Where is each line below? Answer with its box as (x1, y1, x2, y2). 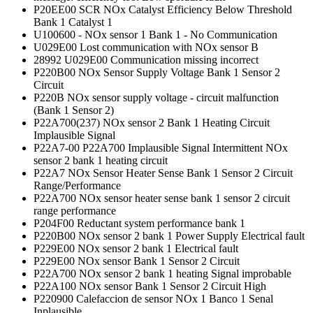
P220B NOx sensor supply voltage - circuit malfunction (34, 91, 279, 103)
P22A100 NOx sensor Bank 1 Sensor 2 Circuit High (34, 279, 266, 292)
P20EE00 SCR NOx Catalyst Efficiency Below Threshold (34, 3, 292, 15)
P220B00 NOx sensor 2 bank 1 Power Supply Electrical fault (34, 229, 305, 242)
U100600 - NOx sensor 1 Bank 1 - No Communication (34, 28, 277, 41)
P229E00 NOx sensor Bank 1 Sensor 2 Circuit (34, 254, 240, 267)
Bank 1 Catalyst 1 (34, 15, 112, 28)
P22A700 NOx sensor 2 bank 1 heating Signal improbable (34, 267, 291, 279)
